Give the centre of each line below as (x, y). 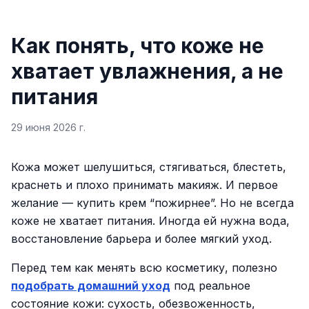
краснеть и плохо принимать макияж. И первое (144, 185)
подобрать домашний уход (91, 286)
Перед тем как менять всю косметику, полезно (144, 268)
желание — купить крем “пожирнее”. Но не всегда (152, 203)
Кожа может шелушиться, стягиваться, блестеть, (149, 167)
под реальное (210, 286)
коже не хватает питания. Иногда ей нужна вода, (150, 221)
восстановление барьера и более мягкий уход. (141, 239)
